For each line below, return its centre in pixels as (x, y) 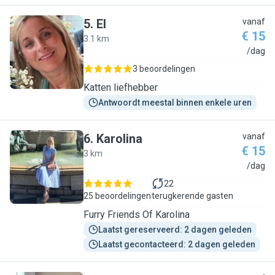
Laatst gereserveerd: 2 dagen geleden (175, 230)
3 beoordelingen (164, 69)
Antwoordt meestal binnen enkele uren (175, 103)
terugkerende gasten (192, 196)
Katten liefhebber (121, 87)
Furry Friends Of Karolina (137, 215)
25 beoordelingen (117, 196)
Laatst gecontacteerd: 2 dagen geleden (177, 244)
